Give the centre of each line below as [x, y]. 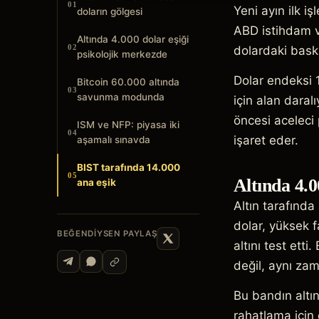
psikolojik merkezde [122, 54]
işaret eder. [266, 140]
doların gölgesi [110, 11]
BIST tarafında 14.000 [129, 167]
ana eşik [97, 182]
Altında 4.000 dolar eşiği [133, 39]
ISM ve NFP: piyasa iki [129, 125]
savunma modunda [121, 97]
